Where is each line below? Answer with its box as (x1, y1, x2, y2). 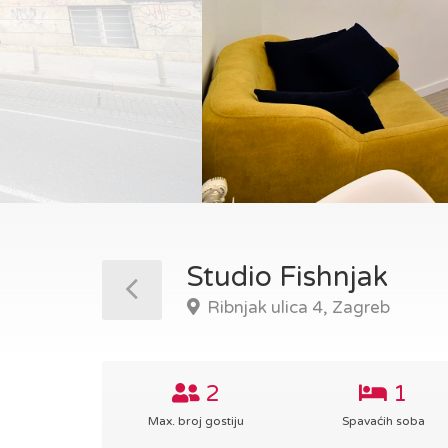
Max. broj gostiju (147, 414, 244, 428)
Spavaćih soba (341, 414, 425, 428)
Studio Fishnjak (187, 260, 388, 294)
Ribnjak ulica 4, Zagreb (203, 297, 390, 318)
